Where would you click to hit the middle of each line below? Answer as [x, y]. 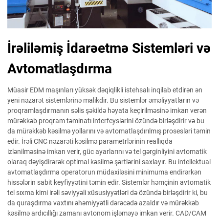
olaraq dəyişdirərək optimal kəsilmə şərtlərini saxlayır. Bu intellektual [109, 162]
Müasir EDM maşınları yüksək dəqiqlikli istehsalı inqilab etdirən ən [105, 90]
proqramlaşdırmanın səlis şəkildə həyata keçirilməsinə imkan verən [107, 110]
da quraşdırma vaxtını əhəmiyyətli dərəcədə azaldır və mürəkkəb [103, 203]
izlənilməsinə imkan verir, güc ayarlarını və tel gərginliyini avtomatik [107, 151]
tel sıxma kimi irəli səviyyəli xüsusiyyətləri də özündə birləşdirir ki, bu [108, 192]
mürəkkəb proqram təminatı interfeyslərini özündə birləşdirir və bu [106, 120]
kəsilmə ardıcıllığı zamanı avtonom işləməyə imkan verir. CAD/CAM [107, 213]
